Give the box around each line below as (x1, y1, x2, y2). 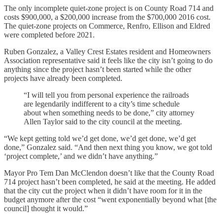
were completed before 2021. (4, 30, 97, 39)
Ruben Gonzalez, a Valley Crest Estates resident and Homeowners (4, 47, 211, 56)
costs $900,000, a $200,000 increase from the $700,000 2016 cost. (4, 12, 211, 21)
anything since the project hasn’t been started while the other (4, 65, 191, 74)
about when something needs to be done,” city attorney (24, 108, 194, 117)
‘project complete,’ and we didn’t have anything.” (4, 151, 158, 160)
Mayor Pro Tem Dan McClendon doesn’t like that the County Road (4, 168, 214, 177)
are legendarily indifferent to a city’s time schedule (24, 99, 180, 108)
